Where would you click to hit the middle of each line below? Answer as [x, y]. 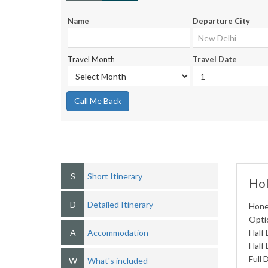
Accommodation [118, 232]
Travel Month [91, 59]
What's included [118, 261]
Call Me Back [98, 101]
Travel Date [214, 59]
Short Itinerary [115, 176]
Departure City [221, 21]
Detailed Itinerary [120, 204]
